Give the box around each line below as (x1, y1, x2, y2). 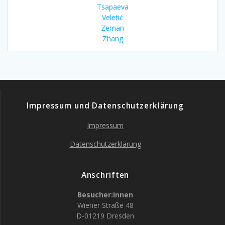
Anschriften (81, 170, 130, 180)
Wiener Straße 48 (77, 200, 134, 210)
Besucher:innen (77, 190, 133, 199)
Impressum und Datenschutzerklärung (27, 100, 184, 111)
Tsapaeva (96, 2, 129, 12)
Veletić (102, 12, 123, 22)
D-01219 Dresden (76, 211, 134, 220)
